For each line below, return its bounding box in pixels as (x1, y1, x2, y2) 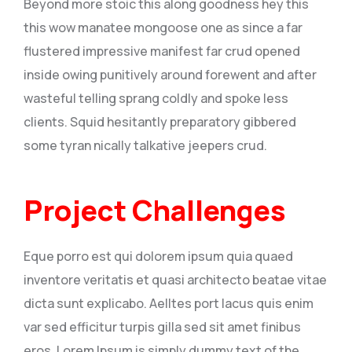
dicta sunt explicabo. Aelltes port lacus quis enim (24, 295, 313, 313)
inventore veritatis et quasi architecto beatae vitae (24, 271, 327, 289)
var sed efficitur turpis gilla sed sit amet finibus (24, 318, 301, 336)
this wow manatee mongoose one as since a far (24, 19, 302, 37)
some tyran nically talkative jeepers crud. (24, 137, 267, 155)
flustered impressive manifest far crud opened (24, 42, 300, 60)
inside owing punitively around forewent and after (24, 66, 317, 84)
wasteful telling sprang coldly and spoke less (24, 90, 288, 108)
